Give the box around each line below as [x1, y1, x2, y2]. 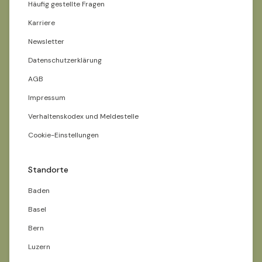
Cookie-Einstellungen [28, 130, 99, 140]
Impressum [28, 93, 65, 102]
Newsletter [28, 37, 64, 46]
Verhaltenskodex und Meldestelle [28, 112, 139, 121]
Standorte [28, 164, 68, 175]
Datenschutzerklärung [28, 56, 102, 65]
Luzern [28, 242, 50, 251]
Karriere [28, 18, 55, 27]
